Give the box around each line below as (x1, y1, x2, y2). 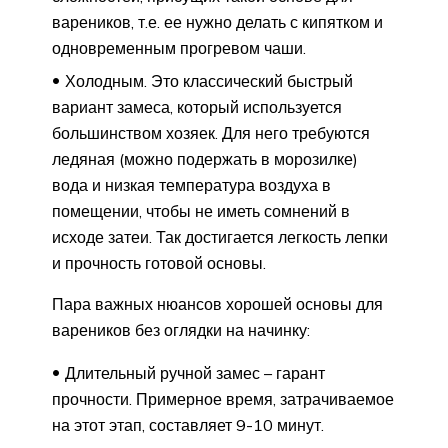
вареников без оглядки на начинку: (52, 320, 310, 341)
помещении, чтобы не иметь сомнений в (52, 201, 350, 222)
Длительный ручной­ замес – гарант (65, 363, 325, 384)
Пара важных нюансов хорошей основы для (52, 294, 383, 315)
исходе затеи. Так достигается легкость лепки (52, 227, 388, 248)
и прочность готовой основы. (52, 253, 266, 274)
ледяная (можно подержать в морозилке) (52, 149, 358, 170)
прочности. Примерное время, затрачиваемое (52, 389, 394, 410)
